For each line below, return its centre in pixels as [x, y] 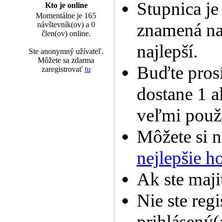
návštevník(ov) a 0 [66, 25]
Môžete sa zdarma [66, 60]
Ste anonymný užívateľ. [66, 51]
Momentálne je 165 [66, 16]
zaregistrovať [63, 69]
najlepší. [167, 51]
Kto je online [66, 5]
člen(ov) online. [66, 33]
